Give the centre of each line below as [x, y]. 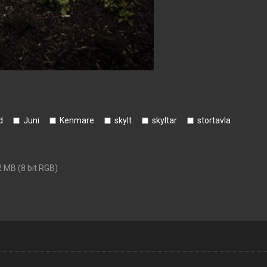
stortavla [214, 120]
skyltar [164, 120]
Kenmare [77, 120]
